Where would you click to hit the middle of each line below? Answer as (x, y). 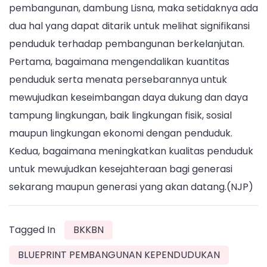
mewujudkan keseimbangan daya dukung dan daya (128, 97)
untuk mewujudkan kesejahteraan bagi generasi (121, 169)
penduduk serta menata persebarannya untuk (118, 79)
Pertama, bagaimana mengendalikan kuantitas (119, 61)
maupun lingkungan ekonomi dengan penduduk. (121, 133)
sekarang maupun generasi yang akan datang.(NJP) (131, 187)
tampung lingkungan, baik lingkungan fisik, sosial (120, 115)
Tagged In (32, 229)
